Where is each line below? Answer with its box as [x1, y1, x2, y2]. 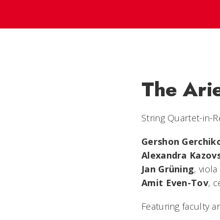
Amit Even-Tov [141, 176, 208, 189]
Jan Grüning [141, 163, 194, 175]
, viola [194, 163, 218, 175]
